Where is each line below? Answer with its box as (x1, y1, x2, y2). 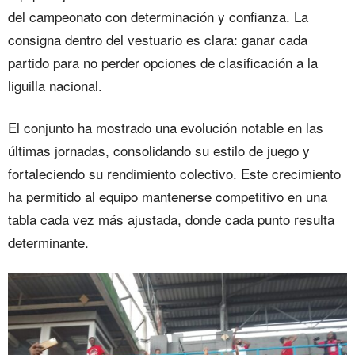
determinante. (8, 232, 89, 253)
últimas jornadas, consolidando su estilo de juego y (8, 140, 310, 161)
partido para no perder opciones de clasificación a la (8, 52, 318, 73)
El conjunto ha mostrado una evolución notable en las (8, 117, 323, 138)
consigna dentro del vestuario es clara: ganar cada (8, 29, 307, 50)
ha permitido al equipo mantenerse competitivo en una (8, 186, 327, 207)
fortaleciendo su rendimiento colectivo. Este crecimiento (8, 163, 341, 184)
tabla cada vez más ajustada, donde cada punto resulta (8, 209, 334, 230)
